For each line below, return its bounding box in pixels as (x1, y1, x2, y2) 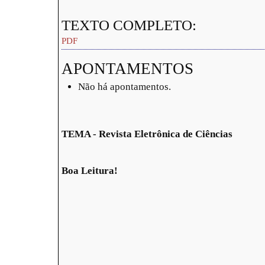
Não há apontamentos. (78, 80, 171, 92)
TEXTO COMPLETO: (62, 17, 196, 33)
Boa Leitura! (62, 164, 118, 176)
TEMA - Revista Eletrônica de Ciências (62, 128, 232, 140)
